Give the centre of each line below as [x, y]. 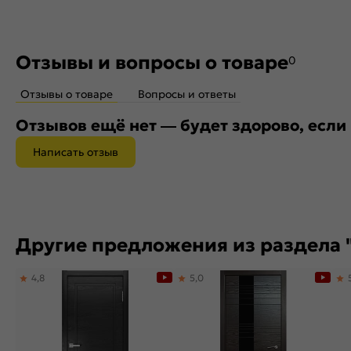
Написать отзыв [76, 152]
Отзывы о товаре [67, 94]
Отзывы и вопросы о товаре [152, 63]
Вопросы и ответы [187, 94]
